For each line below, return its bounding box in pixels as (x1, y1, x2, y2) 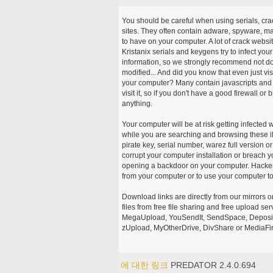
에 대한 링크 (120, 260, 171, 270)
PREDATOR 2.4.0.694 (170, 260, 256, 270)
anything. (121, 99, 154, 108)
